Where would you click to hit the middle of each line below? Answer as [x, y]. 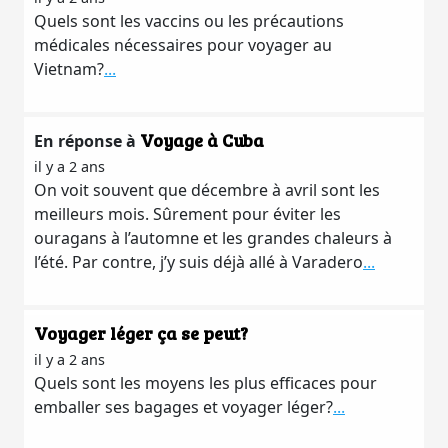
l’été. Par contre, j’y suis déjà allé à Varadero [198, 262]
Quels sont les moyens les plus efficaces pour [205, 383]
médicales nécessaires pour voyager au [183, 45]
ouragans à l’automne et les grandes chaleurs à [213, 238]
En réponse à [87, 141]
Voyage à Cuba [202, 140]
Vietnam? [69, 69]
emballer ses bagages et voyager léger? [183, 407]
